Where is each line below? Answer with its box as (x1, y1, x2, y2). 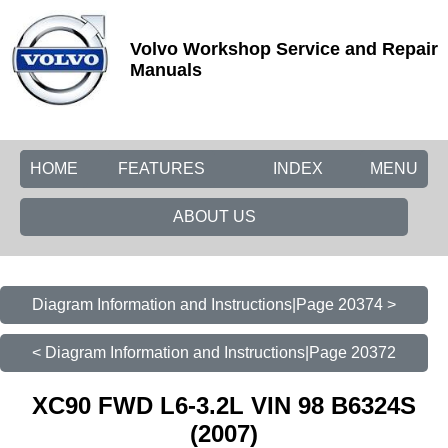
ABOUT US (172, 208, 256, 225)
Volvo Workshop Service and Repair (130, 39, 438, 59)
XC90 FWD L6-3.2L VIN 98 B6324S (32, 391, 416, 419)
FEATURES (118, 160, 205, 177)
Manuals (130, 60, 202, 80)
